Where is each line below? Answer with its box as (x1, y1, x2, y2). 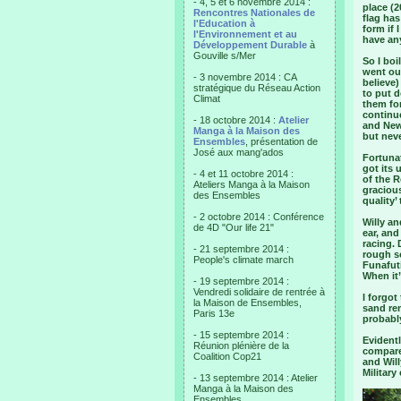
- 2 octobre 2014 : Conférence (193, 211, 324, 222)
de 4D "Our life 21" (193, 222, 274, 233)
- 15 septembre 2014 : (193, 329, 289, 340)
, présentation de (245, 136, 318, 147)
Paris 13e (193, 308, 235, 319)
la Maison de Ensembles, (193, 297, 302, 308)
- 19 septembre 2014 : (193, 276, 289, 286)
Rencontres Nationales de (193, 7, 315, 18)
